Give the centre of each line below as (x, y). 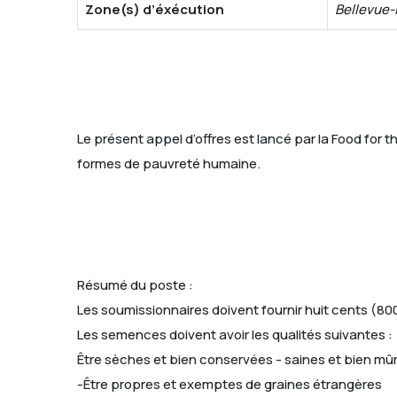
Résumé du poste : (135, 284)
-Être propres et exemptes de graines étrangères (230, 384)
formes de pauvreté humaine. (169, 163)
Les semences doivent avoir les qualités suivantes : (235, 334)
